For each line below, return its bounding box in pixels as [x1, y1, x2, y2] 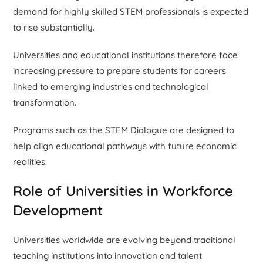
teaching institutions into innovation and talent [13, 249, 203, 261]
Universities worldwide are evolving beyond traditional [13, 234, 236, 245]
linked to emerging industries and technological [13, 80, 209, 92]
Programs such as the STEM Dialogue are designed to [13, 124, 235, 136]
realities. [13, 156, 48, 167]
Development [13, 201, 103, 219]
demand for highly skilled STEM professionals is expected [13, 5, 249, 17]
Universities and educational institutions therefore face [13, 49, 238, 60]
